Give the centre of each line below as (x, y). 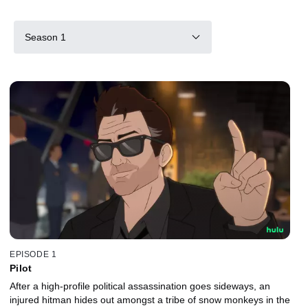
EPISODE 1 (33, 254)
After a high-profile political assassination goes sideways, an (140, 286)
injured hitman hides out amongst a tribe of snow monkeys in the (150, 299)
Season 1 (45, 37)
